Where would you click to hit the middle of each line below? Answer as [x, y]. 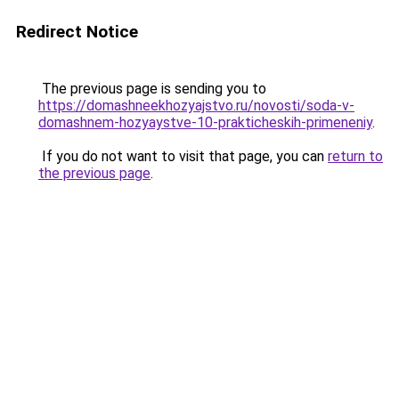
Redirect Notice [77, 32]
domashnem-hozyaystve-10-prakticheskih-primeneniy [205, 122]
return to [355, 156]
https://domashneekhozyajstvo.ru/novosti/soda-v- [196, 106]
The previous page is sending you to [152, 89]
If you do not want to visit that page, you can [183, 156]
